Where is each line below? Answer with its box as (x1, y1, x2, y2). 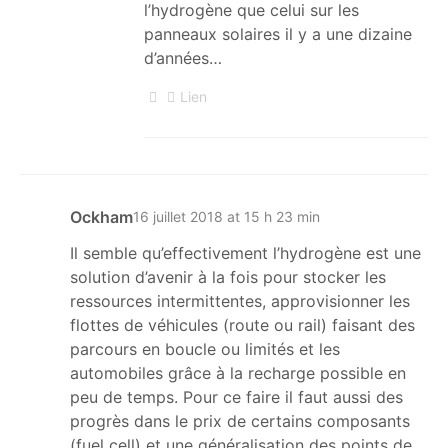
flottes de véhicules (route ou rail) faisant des (70, 314, 415, 335)
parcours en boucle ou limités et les (70, 338, 340, 359)
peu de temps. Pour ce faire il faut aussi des (70, 386, 403, 407)
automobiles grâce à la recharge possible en (70, 362, 406, 383)
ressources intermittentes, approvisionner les (70, 290, 410, 311)
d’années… (144, 47, 222, 68)
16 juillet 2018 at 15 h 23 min (133, 208, 320, 226)
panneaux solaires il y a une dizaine (144, 23, 412, 44)
